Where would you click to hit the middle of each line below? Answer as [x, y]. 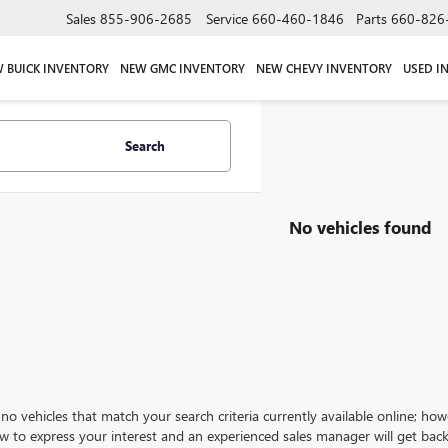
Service [227, 18]
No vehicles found [360, 226]
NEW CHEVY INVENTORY [323, 67]
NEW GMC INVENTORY [182, 67]
